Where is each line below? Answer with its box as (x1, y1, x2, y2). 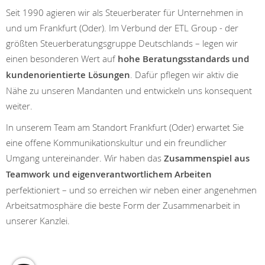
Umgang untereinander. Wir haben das (6, 152, 164, 164)
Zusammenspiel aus (164, 152, 250, 165)
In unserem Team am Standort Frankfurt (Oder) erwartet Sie (6, 121, 244, 134)
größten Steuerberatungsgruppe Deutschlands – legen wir (6, 37, 238, 50)
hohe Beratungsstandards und (118, 53, 249, 66)
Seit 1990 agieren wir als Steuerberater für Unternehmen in (6, 7, 243, 19)
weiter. (6, 100, 33, 112)
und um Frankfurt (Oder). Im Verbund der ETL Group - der (6, 22, 238, 34)
